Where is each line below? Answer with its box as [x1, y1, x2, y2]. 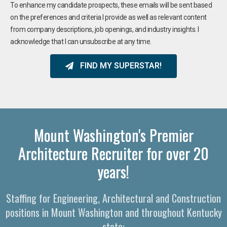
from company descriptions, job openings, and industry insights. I [10, 25, 199, 33]
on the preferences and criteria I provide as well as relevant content [10, 13, 207, 21]
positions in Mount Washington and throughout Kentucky [5, 204, 222, 220]
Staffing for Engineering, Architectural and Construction [6, 190, 221, 206]
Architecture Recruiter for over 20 [18, 141, 209, 165]
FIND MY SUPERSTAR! [80, 61, 162, 71]
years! [98, 160, 129, 183]
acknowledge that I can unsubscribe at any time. [10, 37, 152, 46]
